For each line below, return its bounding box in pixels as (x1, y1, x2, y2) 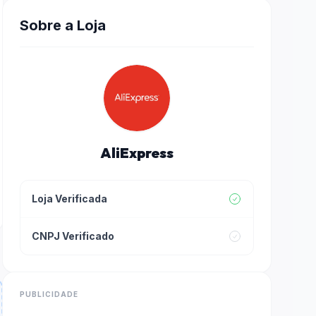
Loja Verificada (32, 193, 107, 205)
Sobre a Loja (20, 17, 106, 34)
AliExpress (100, 144, 174, 162)
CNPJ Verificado (32, 230, 114, 242)
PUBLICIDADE (20, 290, 78, 298)
